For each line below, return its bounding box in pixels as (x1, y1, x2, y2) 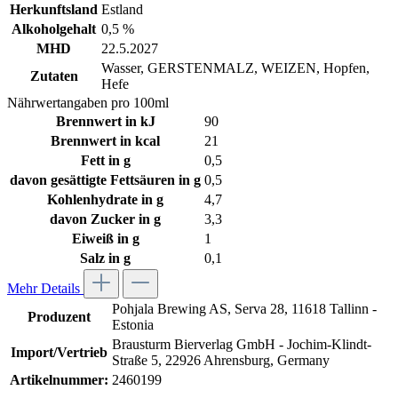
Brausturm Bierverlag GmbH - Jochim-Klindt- (112, 336, 371, 352)
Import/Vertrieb (11, 344, 107, 360)
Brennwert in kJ (55, 113, 155, 129)
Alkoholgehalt (12, 20, 96, 36)
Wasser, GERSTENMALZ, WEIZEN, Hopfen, (101, 60, 370, 76)
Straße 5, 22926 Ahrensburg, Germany (112, 352, 330, 368)
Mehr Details (7, 280, 84, 296)
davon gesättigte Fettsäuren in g (10, 171, 201, 187)
